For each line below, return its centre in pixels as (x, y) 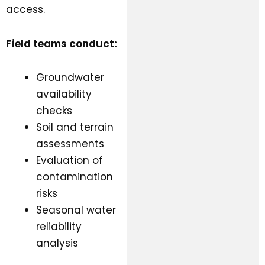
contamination (75, 177)
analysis (57, 243)
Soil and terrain (75, 127)
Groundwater (70, 78)
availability (64, 94)
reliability (59, 227)
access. (25, 9)
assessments (70, 144)
